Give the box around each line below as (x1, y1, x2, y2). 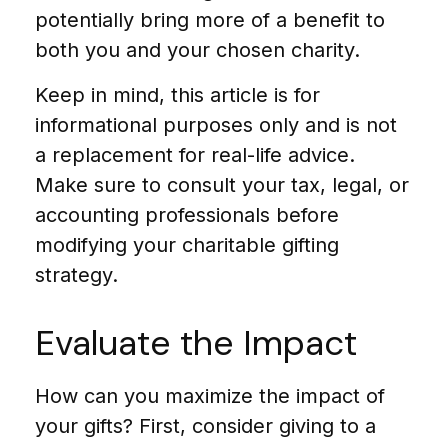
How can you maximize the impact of (35, 384, 385, 408)
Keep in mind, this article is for (35, 83, 320, 107)
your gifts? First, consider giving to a (35, 414, 376, 438)
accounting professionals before (35, 203, 339, 227)
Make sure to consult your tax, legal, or (35, 173, 409, 197)
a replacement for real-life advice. (35, 143, 355, 167)
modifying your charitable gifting (35, 233, 339, 257)
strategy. (35, 263, 118, 287)
